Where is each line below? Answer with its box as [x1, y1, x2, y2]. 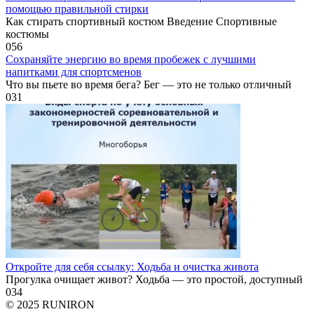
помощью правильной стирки [6, 3, 149, 15]
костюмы [6, 28, 49, 41]
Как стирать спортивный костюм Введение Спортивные [6, 15, 277, 28]
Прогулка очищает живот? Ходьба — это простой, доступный [6, 273, 303, 286]
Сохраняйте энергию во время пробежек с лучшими [6, 53, 256, 66]
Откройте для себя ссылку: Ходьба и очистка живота [6, 261, 259, 273]
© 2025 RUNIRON [6, 299, 95, 311]
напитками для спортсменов [6, 66, 142, 78]
